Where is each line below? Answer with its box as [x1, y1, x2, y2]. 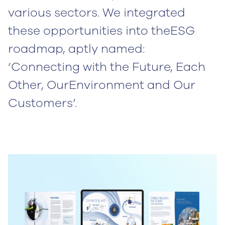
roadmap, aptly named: [8, 41, 145, 57]
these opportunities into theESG [8, 23, 195, 39]
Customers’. [8, 95, 77, 111]
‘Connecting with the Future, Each [8, 59, 205, 75]
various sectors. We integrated [8, 5, 185, 21]
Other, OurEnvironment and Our [8, 77, 195, 93]
